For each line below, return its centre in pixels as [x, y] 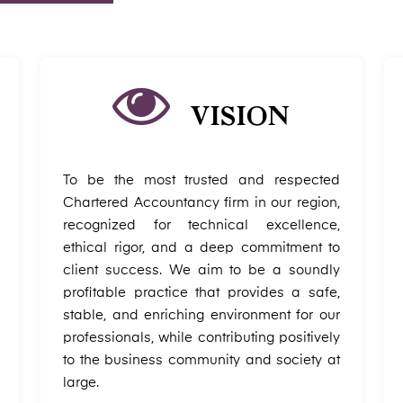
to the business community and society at [201, 360]
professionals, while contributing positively [201, 338]
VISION [241, 116]
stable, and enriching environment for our [201, 315]
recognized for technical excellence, [201, 225]
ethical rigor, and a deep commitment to [201, 248]
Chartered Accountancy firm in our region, [201, 203]
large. [81, 383]
